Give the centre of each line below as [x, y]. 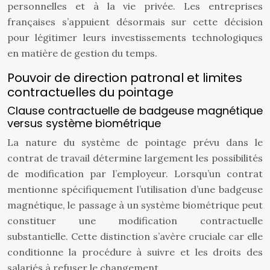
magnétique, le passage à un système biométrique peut [135, 205]
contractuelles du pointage [90, 92]
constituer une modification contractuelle [135, 221]
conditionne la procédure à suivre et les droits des [135, 252]
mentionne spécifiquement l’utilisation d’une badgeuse [135, 189]
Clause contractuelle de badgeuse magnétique [135, 111]
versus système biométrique [84, 123]
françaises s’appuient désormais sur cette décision [135, 22]
